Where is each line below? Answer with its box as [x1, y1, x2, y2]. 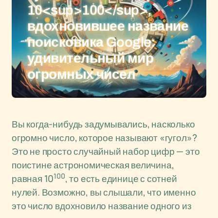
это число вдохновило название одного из [12, 200, 192, 212]
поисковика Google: [27, 35, 155, 50]
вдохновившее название [27, 18, 189, 34]
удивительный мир [27, 51, 154, 66]
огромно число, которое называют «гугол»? [12, 131, 197, 144]
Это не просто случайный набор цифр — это [12, 145, 200, 158]
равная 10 [12, 172, 54, 185]
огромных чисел [27, 67, 136, 82]
